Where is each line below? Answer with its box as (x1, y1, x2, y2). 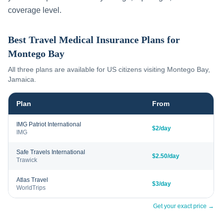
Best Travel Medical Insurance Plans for (8, 34, 180, 45)
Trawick (16, 157, 37, 164)
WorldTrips (16, 184, 46, 191)
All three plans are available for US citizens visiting (8, 65, 167, 73)
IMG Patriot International (16, 121, 81, 128)
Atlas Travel (16, 176, 48, 183)
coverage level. (8, 6, 61, 14)
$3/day (152, 180, 171, 187)
